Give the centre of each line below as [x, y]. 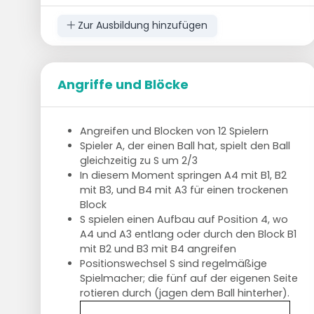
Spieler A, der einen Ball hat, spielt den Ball [185, 145]
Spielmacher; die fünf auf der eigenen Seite [189, 278]
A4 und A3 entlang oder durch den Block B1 [188, 234]
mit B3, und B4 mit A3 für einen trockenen [184, 190]
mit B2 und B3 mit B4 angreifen [158, 248]
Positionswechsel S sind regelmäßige [173, 263]
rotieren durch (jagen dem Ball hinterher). [184, 293]
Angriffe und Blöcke [123, 84]
